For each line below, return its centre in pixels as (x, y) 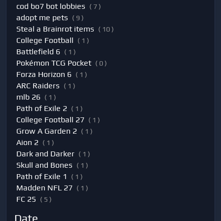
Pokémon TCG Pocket (54, 63)
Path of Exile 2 (42, 108)
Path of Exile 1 (42, 176)
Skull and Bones (44, 165)
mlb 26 (28, 97)
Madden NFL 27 (44, 188)
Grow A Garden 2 (47, 131)
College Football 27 (50, 120)
